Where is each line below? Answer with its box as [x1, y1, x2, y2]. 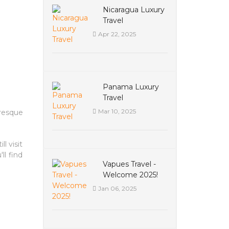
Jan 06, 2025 [98, 185, 136, 192]
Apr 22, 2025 [98, 30, 136, 38]
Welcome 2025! [102, 170, 158, 179]
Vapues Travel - [102, 159, 156, 169]
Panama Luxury [102, 82, 159, 91]
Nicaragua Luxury [102, 5, 165, 14]
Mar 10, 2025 [98, 107, 136, 115]
